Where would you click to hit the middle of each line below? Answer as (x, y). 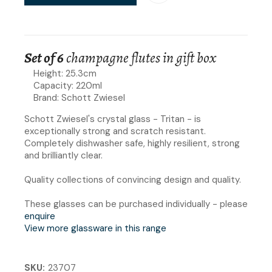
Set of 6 (45, 57)
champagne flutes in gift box (141, 57)
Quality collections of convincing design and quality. (133, 179)
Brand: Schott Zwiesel (79, 97)
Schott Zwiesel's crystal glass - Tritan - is (113, 119)
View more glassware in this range (95, 228)
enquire (40, 216)
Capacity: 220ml (68, 85)
